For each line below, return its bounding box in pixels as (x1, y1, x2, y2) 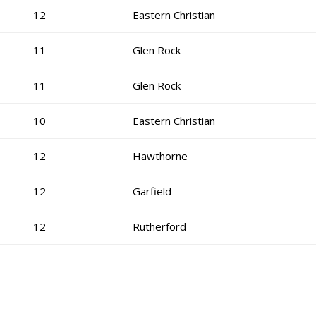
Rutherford (133, 219, 187, 233)
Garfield (133, 184, 172, 198)
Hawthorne (133, 149, 188, 163)
